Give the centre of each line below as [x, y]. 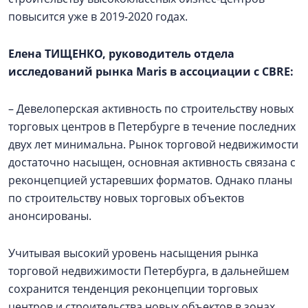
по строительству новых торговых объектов [126, 198]
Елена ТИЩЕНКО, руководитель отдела [121, 54]
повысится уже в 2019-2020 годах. [98, 16]
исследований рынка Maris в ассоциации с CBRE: [151, 71]
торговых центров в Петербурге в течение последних [152, 126]
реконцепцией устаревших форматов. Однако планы [150, 180]
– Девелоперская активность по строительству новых [151, 109]
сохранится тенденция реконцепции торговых [133, 289]
